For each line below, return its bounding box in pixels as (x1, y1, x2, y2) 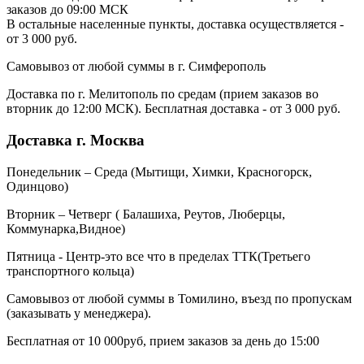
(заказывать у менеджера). (6, 305, 151, 320)
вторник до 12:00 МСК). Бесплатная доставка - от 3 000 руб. (6, 102, 340, 116)
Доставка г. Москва (6, 131, 145, 149)
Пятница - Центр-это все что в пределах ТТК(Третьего (6, 249, 310, 263)
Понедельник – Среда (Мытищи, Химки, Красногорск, (6, 164, 312, 179)
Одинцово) (6, 179, 68, 193)
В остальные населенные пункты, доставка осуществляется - (6, 17, 344, 32)
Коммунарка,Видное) (6, 221, 125, 236)
